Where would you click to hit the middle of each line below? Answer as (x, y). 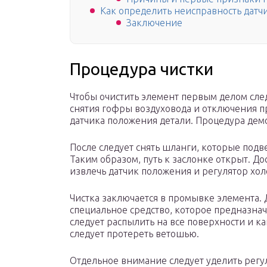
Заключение (154, 23)
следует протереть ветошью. (134, 234)
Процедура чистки (142, 69)
